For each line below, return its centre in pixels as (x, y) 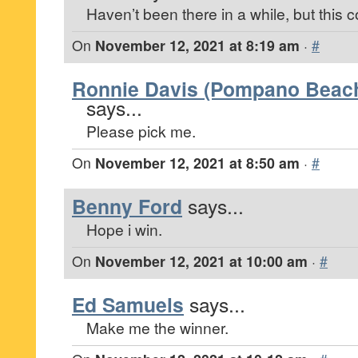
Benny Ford (127, 206)
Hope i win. (124, 229)
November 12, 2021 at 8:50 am (197, 163)
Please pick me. (141, 131)
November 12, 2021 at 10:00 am (201, 261)
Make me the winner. (157, 327)
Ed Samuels (128, 304)
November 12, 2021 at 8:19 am (197, 45)
